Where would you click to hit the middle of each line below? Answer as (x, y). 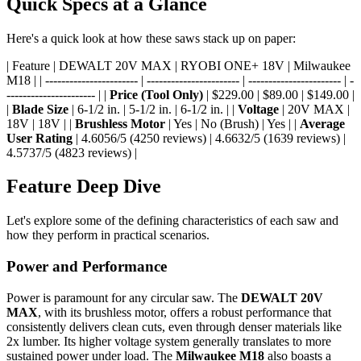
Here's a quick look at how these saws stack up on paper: (151, 38)
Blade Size (40, 109)
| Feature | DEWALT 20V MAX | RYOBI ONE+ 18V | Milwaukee (178, 65)
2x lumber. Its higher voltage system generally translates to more (169, 341)
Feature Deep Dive (84, 187)
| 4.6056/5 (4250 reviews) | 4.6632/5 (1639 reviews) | (209, 138)
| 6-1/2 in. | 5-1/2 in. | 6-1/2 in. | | (153, 109)
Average (322, 123)
